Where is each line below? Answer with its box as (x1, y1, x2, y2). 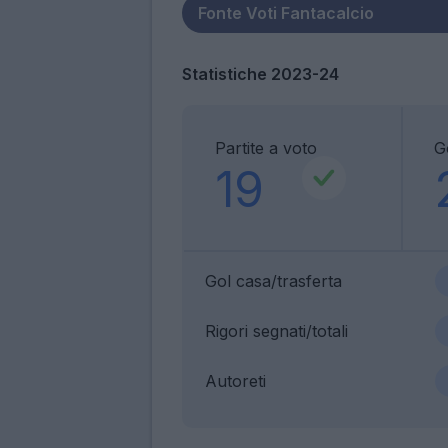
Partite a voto (215, 137, 317, 158)
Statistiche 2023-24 (182, 63, 339, 84)
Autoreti (205, 370, 266, 391)
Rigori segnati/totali (205, 320, 348, 341)
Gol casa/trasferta (205, 270, 342, 291)
